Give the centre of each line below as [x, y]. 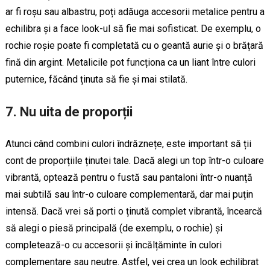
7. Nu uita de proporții [69, 111]
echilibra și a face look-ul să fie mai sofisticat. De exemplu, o [133, 28]
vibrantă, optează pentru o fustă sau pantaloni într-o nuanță [129, 177]
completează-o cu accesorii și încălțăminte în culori [113, 245]
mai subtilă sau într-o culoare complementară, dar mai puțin [129, 194]
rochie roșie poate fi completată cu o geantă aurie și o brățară [134, 45]
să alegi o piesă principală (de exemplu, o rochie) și [114, 228]
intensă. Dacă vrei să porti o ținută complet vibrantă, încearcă [133, 211]
